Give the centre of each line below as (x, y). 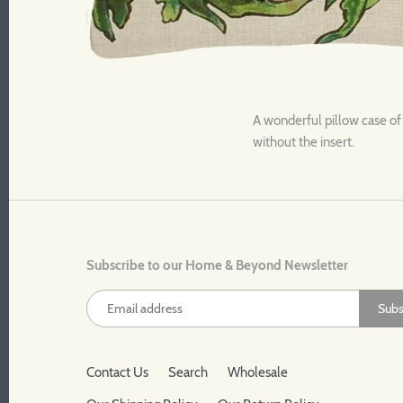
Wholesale (257, 373)
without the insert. (304, 142)
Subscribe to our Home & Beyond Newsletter (218, 265)
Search (188, 373)
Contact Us (118, 373)
